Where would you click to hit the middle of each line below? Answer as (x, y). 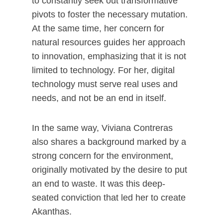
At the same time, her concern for (98, 28)
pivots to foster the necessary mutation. (110, 14)
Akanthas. (52, 212)
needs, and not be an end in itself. (99, 98)
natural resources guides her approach (109, 42)
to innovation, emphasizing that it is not (109, 56)
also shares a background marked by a (109, 142)
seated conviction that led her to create (109, 198)
